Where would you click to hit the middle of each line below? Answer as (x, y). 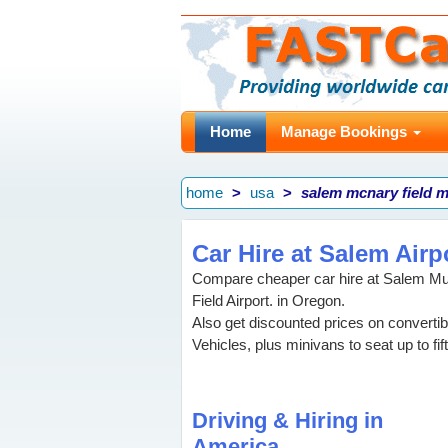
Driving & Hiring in (287, 420)
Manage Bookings (346, 131)
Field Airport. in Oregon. (268, 300)
